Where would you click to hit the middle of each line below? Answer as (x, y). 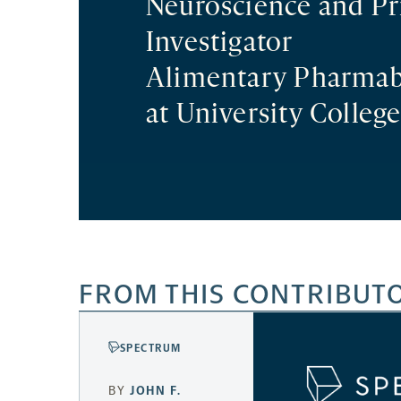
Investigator (220, 45)
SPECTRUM (151, 349)
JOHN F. (156, 391)
